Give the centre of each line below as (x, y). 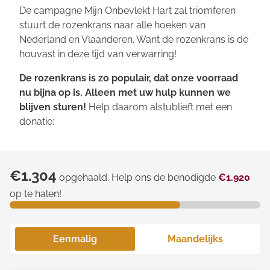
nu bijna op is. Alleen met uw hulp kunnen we (125, 93)
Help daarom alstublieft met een (160, 107)
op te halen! (36, 194)
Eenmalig (75, 239)
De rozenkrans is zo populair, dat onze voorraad (129, 78)
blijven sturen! (54, 107)
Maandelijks (195, 239)
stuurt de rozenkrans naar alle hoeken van (112, 25)
